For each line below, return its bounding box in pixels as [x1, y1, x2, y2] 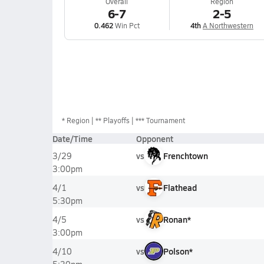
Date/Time [52, 133, 93, 144]
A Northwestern [203, 21, 253, 30]
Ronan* [163, 213, 191, 225]
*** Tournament [135, 115, 185, 125]
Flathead [163, 181, 197, 193]
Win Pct [113, 21, 140, 30]
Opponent [136, 133, 173, 144]
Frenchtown [163, 150, 208, 161]
